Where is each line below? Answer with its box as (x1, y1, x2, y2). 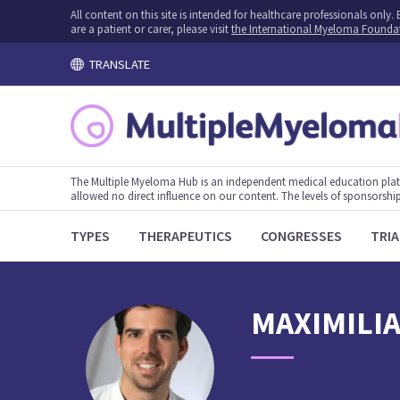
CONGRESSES (261, 227, 343, 245)
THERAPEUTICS (138, 227, 233, 245)
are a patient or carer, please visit (71, 21, 232, 36)
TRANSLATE (83, 55, 150, 72)
